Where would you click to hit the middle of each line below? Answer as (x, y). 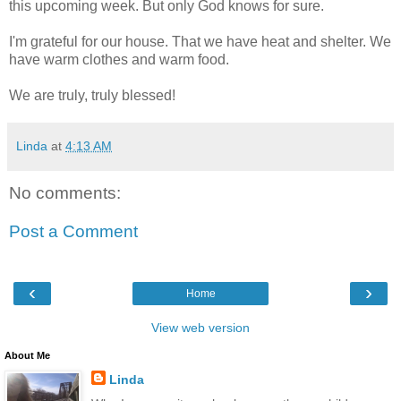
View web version (200, 327)
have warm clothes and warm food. (119, 59)
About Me (27, 355)
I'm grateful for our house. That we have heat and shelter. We (200, 41)
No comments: (65, 192)
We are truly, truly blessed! (92, 95)
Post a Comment (73, 232)
